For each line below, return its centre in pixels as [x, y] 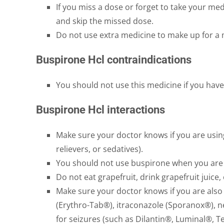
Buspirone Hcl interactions [100, 109]
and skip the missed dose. [105, 21]
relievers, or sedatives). [99, 149]
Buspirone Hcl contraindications [114, 59]
